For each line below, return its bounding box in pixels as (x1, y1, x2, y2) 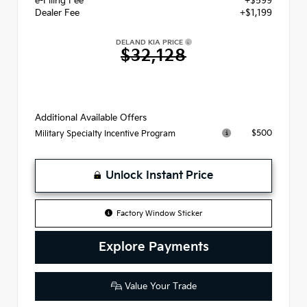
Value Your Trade (121, 280, 197, 292)
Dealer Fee (35, 7, 79, 19)
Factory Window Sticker (116, 208, 203, 218)
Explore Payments (98, 238, 209, 255)
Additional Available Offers (35, 112, 147, 123)
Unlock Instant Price (106, 169, 213, 182)
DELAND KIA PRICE (115, 38, 185, 47)
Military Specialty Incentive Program (35, 128, 175, 139)
